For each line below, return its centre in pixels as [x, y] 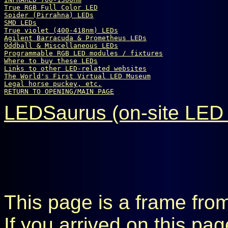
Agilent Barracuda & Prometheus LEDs [75, 38]
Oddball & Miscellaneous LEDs [61, 46]
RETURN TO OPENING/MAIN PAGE [59, 91]
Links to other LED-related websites [75, 68]
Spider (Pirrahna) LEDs [49, 15]
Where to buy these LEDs [51, 61]
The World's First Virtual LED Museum [77, 76]
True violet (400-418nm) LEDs [61, 30]
